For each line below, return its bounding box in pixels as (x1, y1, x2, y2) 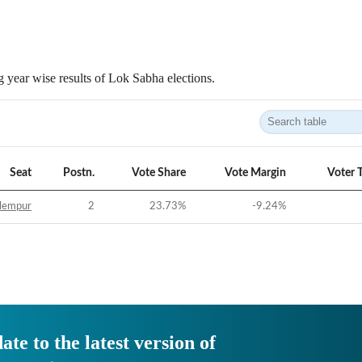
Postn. (63, 167, 95, 179)
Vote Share (132, 167, 186, 179)
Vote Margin (225, 167, 286, 179)
